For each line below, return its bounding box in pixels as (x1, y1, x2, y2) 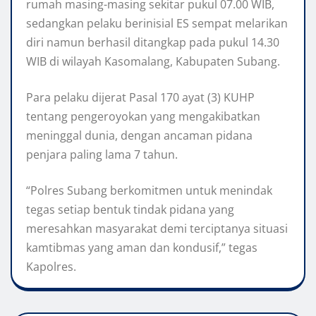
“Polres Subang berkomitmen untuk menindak (26, 182, 272, 198)
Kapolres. (26, 258, 76, 274)
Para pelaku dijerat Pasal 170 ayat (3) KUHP (26, 89, 255, 105)
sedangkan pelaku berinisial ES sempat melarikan (26, 15, 288, 31)
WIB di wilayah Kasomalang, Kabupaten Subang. (26, 53, 280, 69)
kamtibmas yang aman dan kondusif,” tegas (26, 239, 257, 255)
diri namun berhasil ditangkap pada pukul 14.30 (26, 34, 279, 50)
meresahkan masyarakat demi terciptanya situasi (26, 220, 288, 236)
